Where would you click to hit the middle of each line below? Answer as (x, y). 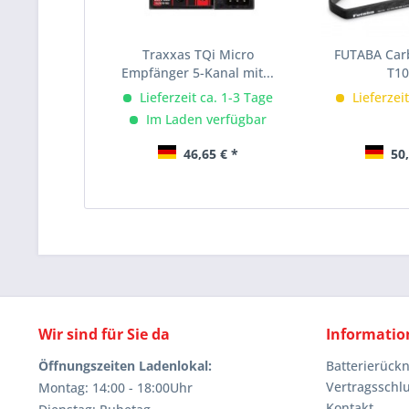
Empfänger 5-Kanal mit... (198, 73)
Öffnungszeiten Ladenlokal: (125, 366)
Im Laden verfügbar (204, 120)
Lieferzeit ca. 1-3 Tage (204, 98)
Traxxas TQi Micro (198, 55)
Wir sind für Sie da (104, 335)
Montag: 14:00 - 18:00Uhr (115, 388)
